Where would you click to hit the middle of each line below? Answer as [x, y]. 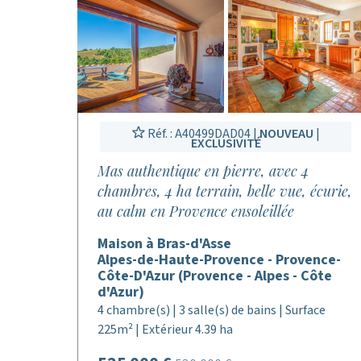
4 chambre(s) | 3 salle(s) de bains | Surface [212, 310]
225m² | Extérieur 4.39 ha [165, 330]
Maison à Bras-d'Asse [164, 244]
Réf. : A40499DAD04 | [202, 134]
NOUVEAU [286, 134]
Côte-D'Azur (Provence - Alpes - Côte [215, 276]
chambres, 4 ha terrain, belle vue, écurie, [225, 191]
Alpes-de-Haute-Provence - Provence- [219, 260]
